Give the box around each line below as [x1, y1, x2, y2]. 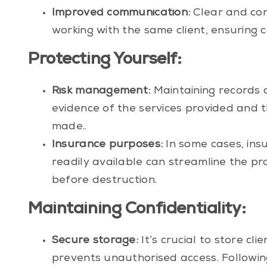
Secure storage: [51, 235, 139, 247]
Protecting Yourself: [27, 52, 182, 69]
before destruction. [51, 175, 157, 187]
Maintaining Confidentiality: [27, 201, 246, 219]
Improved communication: [51, 8, 191, 19]
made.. [51, 122, 87, 133]
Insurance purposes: [51, 139, 163, 151]
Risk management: [51, 86, 151, 97]
